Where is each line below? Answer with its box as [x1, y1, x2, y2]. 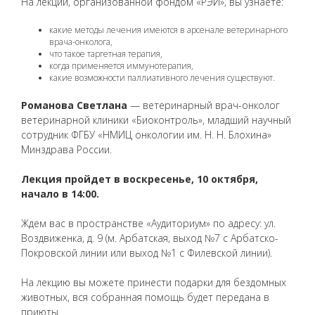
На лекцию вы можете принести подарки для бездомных [21, 276, 286, 290]
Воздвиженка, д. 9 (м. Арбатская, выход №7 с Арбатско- [21, 231, 278, 245]
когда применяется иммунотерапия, [49, 60, 193, 72]
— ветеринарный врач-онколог [127, 98, 280, 112]
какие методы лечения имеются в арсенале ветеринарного [49, 24, 288, 37]
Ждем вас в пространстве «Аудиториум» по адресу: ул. [21, 217, 276, 231]
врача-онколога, [49, 36, 112, 49]
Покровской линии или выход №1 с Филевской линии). [21, 246, 272, 260]
